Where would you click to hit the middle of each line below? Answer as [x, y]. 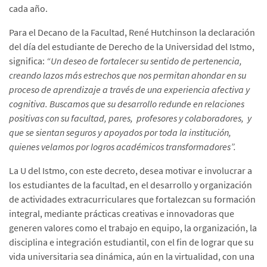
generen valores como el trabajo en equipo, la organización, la [133, 228]
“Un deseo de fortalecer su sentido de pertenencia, [144, 61]
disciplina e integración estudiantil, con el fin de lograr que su [131, 242]
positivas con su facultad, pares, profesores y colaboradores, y [130, 118]
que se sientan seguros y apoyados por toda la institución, [120, 133]
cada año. [28, 9]
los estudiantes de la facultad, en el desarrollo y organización [131, 185]
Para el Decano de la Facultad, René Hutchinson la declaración [132, 32]
